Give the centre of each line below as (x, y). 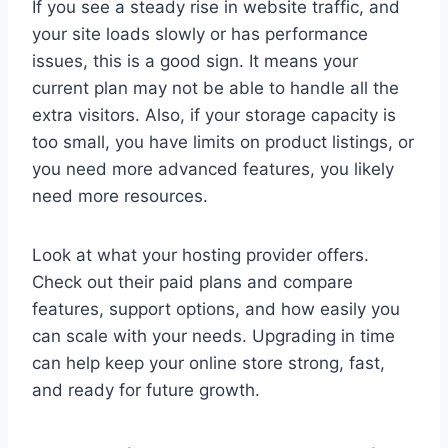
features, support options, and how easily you (216, 309)
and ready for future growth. (146, 390)
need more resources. (120, 196)
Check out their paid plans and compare (192, 282)
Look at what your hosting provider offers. (200, 255)
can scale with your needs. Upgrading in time (213, 336)
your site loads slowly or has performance (200, 34)
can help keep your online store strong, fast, (208, 363)
